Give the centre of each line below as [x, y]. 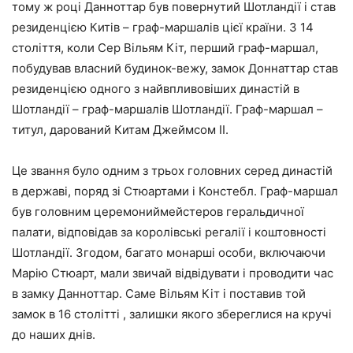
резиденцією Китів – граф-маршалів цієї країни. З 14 [163, 27]
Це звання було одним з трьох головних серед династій [172, 171]
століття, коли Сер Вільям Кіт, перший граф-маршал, [165, 48]
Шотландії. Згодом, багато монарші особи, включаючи [169, 253]
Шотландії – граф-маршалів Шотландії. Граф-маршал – [167, 109]
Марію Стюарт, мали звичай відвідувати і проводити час [173, 273]
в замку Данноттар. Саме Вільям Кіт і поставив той [159, 294]
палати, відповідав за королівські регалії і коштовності [169, 232]
